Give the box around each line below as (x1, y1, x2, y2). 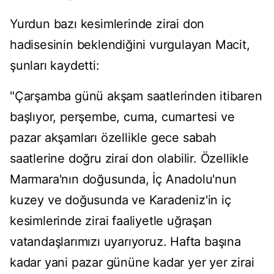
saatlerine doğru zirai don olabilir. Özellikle (10, 151, 249, 166)
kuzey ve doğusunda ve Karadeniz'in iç (10, 193, 231, 208)
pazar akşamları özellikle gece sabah (10, 130, 217, 146)
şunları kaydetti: (10, 58, 100, 73)
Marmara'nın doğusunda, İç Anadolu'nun (10, 172, 237, 187)
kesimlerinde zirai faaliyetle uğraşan (10, 213, 212, 229)
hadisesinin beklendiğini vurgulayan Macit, (10, 37, 250, 53)
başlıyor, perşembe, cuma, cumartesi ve (10, 109, 235, 125)
